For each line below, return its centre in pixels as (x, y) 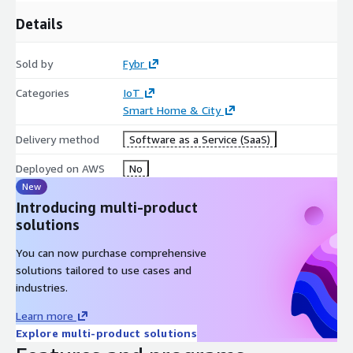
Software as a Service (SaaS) (199, 139)
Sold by (34, 63)
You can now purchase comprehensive (111, 252)
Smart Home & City (171, 110)
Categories (43, 92)
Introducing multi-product (107, 207)
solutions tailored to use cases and (104, 269)
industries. (42, 287)
